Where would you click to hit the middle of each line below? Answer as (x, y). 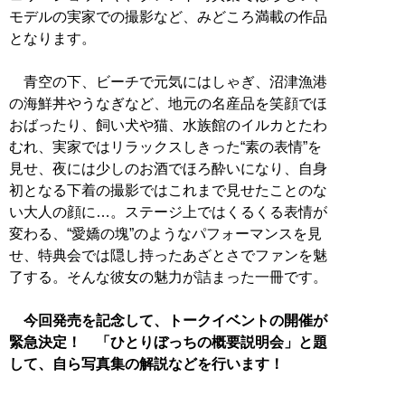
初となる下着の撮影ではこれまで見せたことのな (168, 191)
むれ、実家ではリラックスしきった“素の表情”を (165, 147)
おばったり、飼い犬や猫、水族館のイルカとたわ (168, 126)
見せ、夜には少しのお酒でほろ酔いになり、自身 (168, 169)
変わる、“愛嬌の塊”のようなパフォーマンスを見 (165, 234)
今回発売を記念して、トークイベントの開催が (175, 321)
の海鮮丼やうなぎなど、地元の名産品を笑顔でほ (168, 104)
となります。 (52, 39)
